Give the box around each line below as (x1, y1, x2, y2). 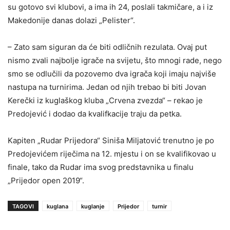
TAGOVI (12, 202, 34, 210)
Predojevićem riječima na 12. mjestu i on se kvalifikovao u (8, 148, 216, 159)
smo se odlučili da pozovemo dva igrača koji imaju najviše (8, 68, 216, 79)
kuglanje (81, 202, 105, 210)
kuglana (47, 202, 68, 210)
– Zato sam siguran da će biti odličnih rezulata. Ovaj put (8, 42, 207, 52)
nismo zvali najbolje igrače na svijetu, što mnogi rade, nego (8, 55, 222, 65)
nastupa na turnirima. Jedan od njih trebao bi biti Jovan (8, 82, 206, 92)
